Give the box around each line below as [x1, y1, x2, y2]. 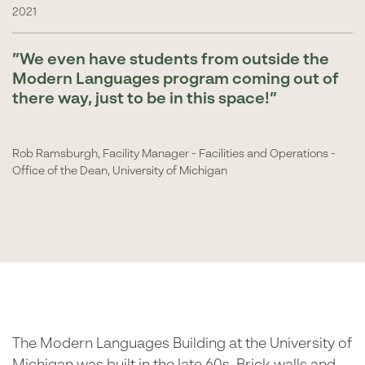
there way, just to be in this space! [12, 90, 270, 107]
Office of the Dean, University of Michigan [12, 165, 227, 177]
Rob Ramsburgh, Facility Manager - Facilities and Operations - [12, 147, 336, 160]
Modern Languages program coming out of [12, 71, 339, 87]
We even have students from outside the [20, 51, 329, 68]
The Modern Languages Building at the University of [12, 336, 352, 351]
